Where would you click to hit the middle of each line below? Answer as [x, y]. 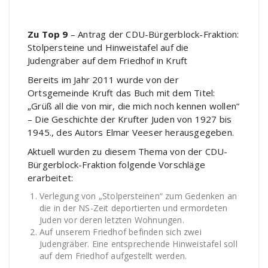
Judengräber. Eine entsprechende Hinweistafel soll [138, 244]
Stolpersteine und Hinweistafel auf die [108, 47]
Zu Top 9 [48, 34]
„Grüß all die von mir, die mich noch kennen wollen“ [134, 106]
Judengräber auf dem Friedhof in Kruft [108, 60]
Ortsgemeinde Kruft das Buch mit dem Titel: [121, 93]
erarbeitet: [51, 178]
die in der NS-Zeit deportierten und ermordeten [134, 208]
